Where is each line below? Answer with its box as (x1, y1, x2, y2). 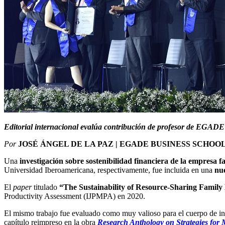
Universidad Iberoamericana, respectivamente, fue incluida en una (4, 166, 212, 175)
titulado (32, 183, 59, 192)
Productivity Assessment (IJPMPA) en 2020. (4, 192, 145, 201)
